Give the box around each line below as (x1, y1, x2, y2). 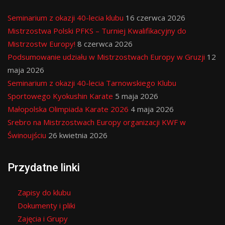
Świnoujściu (8, 130, 46, 140)
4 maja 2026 (131, 104, 174, 114)
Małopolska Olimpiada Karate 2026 (8, 104, 129, 114)
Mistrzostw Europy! (8, 39, 75, 49)
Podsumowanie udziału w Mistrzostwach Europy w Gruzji (8, 52, 205, 62)
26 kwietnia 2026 (48, 130, 107, 140)
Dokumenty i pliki (18, 200, 75, 210)
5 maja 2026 (115, 91, 158, 101)
